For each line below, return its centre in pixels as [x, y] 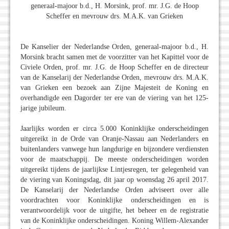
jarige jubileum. [43, 108]
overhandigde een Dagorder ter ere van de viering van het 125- [114, 98]
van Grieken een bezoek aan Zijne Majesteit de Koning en [114, 87]
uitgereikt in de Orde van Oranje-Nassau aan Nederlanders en [114, 139]
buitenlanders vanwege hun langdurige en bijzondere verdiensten [114, 149]
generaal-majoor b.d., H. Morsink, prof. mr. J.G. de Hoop [114, 6]
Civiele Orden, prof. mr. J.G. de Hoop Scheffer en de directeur [114, 67]
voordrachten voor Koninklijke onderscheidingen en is [114, 200]
